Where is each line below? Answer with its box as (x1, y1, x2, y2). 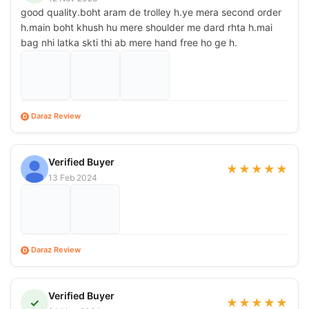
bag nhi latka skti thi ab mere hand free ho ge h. (21, 36, 237, 48)
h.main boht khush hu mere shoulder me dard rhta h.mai (21, 21, 272, 33)
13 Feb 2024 (48, 172, 97, 183)
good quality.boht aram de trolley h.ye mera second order (21, 6, 281, 18)
